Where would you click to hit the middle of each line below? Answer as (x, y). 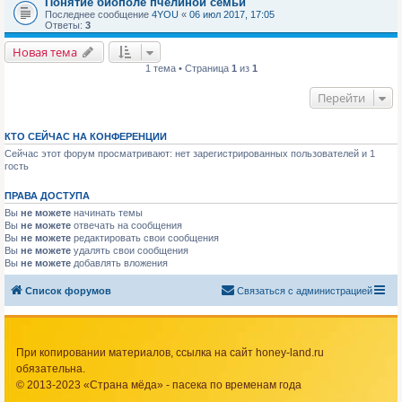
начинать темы (107, 213)
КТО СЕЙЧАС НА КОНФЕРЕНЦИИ (86, 137)
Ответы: (65, 26)
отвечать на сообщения (127, 226)
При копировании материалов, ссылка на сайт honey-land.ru (170, 352)
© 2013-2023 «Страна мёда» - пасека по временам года (159, 385)
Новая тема (45, 52)
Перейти (341, 98)
